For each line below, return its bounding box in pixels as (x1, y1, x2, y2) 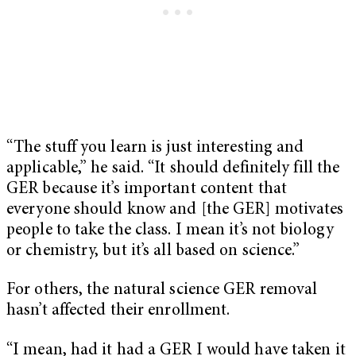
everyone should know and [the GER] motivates (6, 201, 344, 219)
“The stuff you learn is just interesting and (6, 139, 304, 157)
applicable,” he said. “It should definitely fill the (6, 160, 340, 177)
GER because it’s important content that (6, 180, 287, 198)
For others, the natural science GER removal (6, 282, 318, 300)
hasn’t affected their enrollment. (6, 303, 230, 320)
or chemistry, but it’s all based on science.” (6, 242, 300, 260)
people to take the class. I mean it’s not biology (6, 222, 334, 239)
